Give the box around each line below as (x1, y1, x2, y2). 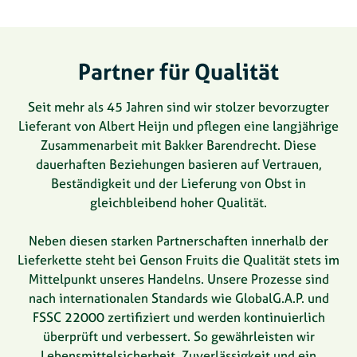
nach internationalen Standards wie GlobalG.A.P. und (28, 290, 329, 307)
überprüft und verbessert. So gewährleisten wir (42, 328, 315, 345)
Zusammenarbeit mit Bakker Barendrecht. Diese (41, 137, 316, 154)
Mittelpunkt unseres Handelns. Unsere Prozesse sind (28, 271, 329, 288)
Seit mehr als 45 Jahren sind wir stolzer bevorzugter (28, 99, 329, 116)
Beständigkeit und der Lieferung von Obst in (51, 175, 306, 192)
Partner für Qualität (78, 57, 279, 86)
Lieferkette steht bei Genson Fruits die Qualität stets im (18, 252, 339, 269)
